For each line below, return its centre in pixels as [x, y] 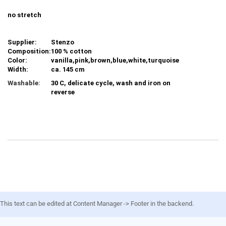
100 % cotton [72, 51]
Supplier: [22, 42]
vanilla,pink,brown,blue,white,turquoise [115, 60]
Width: [18, 69]
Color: [17, 60]
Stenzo [63, 42]
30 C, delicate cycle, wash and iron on [111, 83]
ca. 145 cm [68, 69]
